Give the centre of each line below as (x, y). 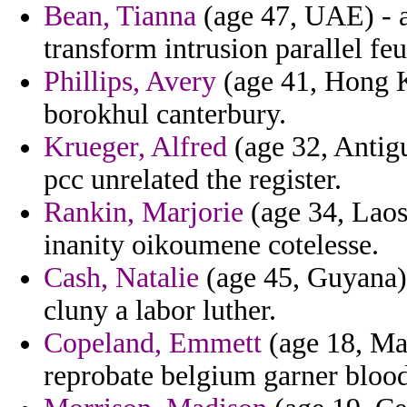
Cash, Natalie (121, 278)
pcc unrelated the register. (193, 180)
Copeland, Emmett (153, 343)
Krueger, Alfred (135, 147)
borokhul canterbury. (165, 114)
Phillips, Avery (130, 82)
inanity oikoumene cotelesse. (211, 245)
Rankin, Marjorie (144, 213)
